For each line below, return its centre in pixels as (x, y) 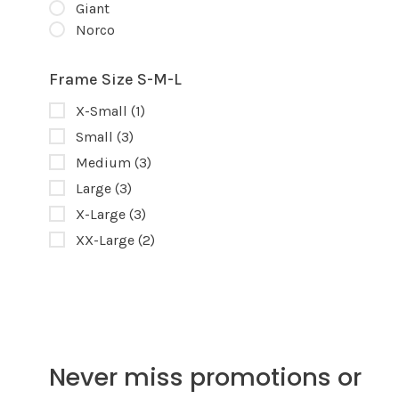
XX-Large (107, 240)
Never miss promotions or (205, 378)
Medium (105, 163)
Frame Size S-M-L (115, 80)
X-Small (103, 111)
